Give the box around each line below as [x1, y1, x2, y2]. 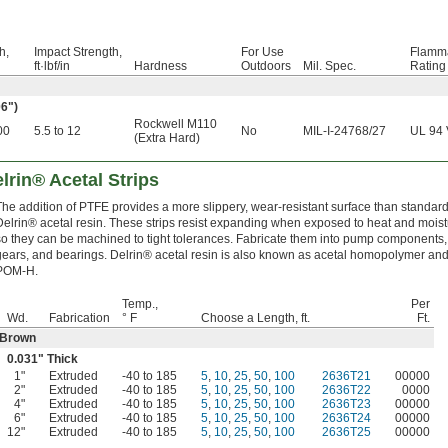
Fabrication [49, 311, 110, 326]
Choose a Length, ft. [201, 311, 310, 326]
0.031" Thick [7, 352, 78, 367]
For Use [241, 45, 284, 60]
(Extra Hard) [134, 131, 200, 146]
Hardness [134, 59, 187, 74]
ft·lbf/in [34, 59, 70, 74]
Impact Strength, [34, 45, 122, 60]
